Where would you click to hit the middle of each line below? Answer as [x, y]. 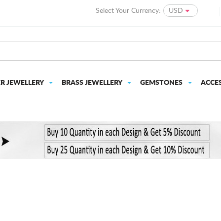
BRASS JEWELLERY [92, 83]
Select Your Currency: [128, 11]
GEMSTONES [162, 83]
